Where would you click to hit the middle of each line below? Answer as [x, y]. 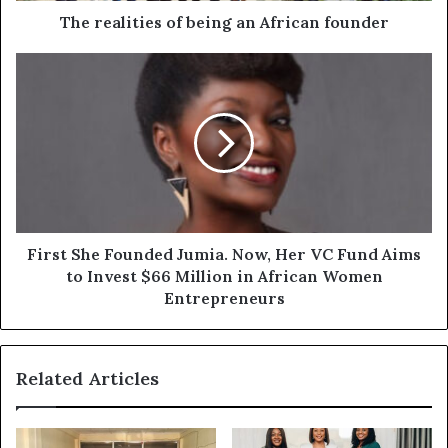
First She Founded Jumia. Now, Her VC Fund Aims [224, 253]
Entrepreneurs [224, 297]
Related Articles [87, 378]
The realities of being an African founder [224, 21]
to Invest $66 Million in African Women [224, 275]
